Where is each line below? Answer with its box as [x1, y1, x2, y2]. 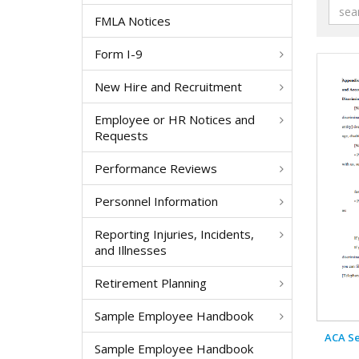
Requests [95, 127, 148, 143]
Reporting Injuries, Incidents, [95, 226, 254, 242]
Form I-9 [95, 46, 143, 62]
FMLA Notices [95, 13, 171, 29]
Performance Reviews [95, 160, 217, 176]
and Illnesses [95, 242, 167, 258]
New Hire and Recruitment [95, 79, 242, 95]
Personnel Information [95, 193, 218, 209]
